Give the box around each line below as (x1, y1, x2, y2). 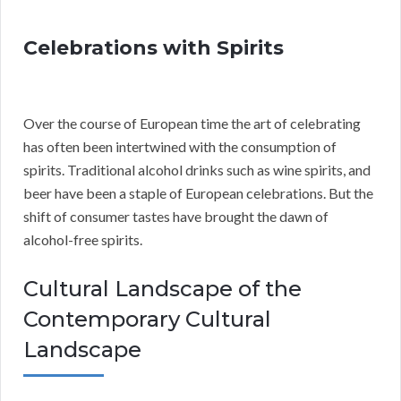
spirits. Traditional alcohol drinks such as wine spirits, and (23, 161, 371, 179)
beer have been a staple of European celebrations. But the (23, 184, 373, 202)
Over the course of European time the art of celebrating (23, 115, 361, 132)
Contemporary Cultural (23, 306, 271, 333)
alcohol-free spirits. (23, 231, 142, 249)
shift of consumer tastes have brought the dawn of (23, 208, 328, 226)
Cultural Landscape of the (23, 276, 302, 303)
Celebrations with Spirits (23, 36, 284, 61)
